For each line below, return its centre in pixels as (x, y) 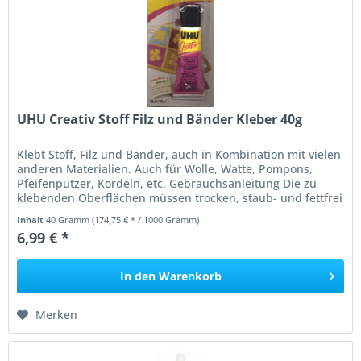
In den (138, 276)
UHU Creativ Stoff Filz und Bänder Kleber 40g (160, 119)
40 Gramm (69, 219)
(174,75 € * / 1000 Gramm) (146, 219)
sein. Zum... (49, 212)
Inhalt (32, 219)
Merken (57, 314)
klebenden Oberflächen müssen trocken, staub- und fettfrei (180, 197)
